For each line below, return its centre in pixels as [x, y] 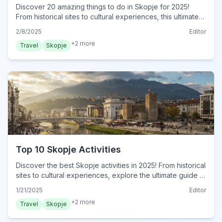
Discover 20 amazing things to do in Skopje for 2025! [103, 7]
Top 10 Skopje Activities [68, 150]
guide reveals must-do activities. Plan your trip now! [100, 27]
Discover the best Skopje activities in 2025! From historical [111, 166]
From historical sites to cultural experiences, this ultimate [107, 17]
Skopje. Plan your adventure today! [74, 185]
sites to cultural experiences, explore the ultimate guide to [111, 175]
